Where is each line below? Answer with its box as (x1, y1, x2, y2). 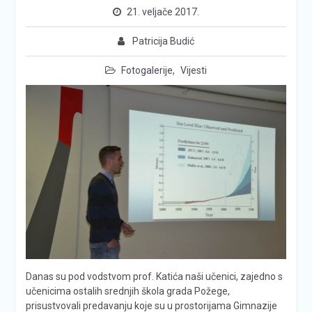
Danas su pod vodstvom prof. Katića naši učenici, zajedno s (25, 270, 283, 282)
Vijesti (180, 65, 207, 76)
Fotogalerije (120, 65, 173, 76)
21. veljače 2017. (126, 6, 199, 17)
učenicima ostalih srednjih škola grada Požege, (25, 285, 230, 297)
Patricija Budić (132, 36, 194, 47)
